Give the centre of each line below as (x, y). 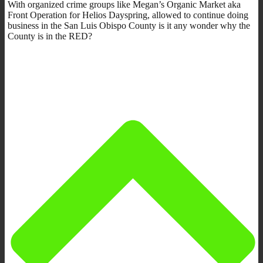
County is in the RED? (50, 36)
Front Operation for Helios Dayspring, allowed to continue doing (128, 15)
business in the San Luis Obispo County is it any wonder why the (129, 25)
